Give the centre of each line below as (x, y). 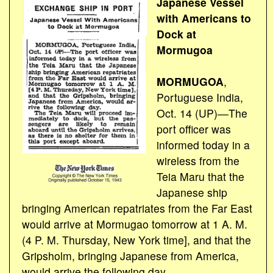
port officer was (193, 129)
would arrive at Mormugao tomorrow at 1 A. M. (135, 224)
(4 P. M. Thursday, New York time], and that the (136, 240)
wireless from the (198, 161)
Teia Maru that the (200, 177)
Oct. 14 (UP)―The (202, 113)
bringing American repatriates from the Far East (137, 208)
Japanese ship (192, 193)
